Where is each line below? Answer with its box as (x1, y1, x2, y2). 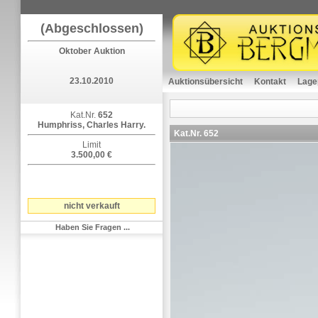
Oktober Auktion (58, 46, 125, 56)
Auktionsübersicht (168, 77, 243, 87)
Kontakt (254, 77, 286, 87)
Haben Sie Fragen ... (55, 223, 130, 231)
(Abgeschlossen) (40, 21, 143, 35)
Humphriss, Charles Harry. (38, 120, 146, 130)
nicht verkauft (63, 201, 120, 211)
